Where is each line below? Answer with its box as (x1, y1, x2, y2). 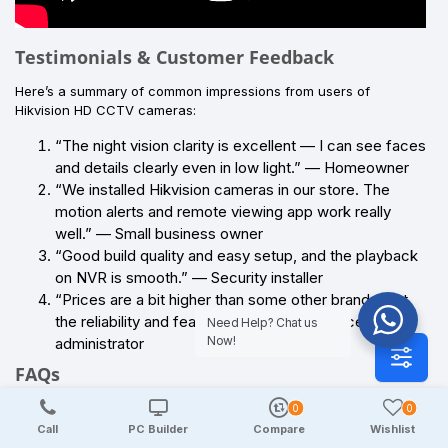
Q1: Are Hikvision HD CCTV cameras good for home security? (15, 399, 420, 416)
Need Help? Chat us (207, 315, 318, 330)
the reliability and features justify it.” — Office (55, 311, 364, 331)
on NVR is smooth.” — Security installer (55, 267, 323, 287)
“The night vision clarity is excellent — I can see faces (55, 135, 426, 155)
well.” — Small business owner (55, 223, 263, 243)
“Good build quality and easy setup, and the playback (55, 245, 418, 265)
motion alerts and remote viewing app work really (55, 201, 391, 221)
